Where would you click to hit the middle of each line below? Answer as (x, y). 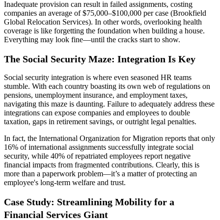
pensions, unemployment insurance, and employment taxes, (96, 95)
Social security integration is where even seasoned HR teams (98, 78)
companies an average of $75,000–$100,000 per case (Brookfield (105, 13)
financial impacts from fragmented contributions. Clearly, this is (102, 165)
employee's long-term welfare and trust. (65, 183)
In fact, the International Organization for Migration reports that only (110, 138)
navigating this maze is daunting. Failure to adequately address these (109, 104)
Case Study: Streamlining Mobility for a (89, 202)
